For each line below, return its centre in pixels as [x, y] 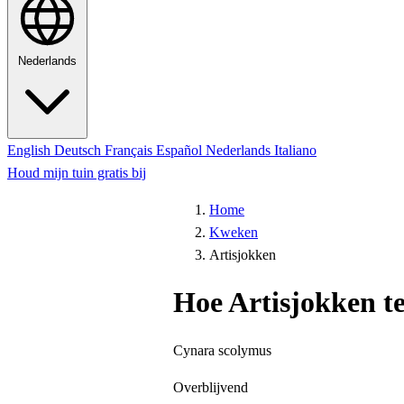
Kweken [234, 232]
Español [181, 150]
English [31, 150]
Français [130, 150]
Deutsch [79, 150]
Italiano [295, 150]
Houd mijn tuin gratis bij [77, 173]
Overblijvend [211, 387]
